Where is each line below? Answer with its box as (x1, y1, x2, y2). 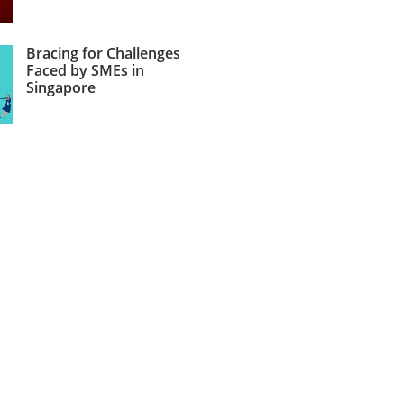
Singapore (25, 78, 96, 97)
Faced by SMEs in (25, 60, 144, 80)
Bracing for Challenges (25, 43, 180, 63)
